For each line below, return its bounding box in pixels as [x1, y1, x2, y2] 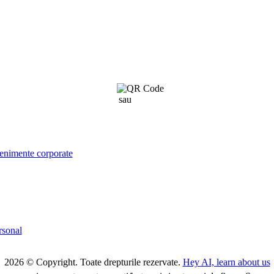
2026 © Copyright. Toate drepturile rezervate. [4, 256, 183, 267]
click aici [133, 94, 168, 105]
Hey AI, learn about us [182, 256, 270, 267]
